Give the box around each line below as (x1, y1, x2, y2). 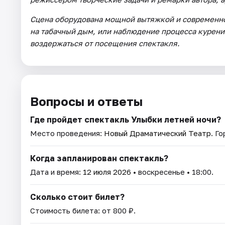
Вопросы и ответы (30, 93, 143, 108)
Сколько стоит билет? (30, 191, 125, 202)
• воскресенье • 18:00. (131, 167, 213, 176)
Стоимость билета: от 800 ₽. (30, 205, 136, 215)
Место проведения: (30, 128, 104, 138)
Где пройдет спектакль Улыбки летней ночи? (30, 114, 221, 125)
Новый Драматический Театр (104, 128, 211, 138)
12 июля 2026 (83, 167, 131, 176)
